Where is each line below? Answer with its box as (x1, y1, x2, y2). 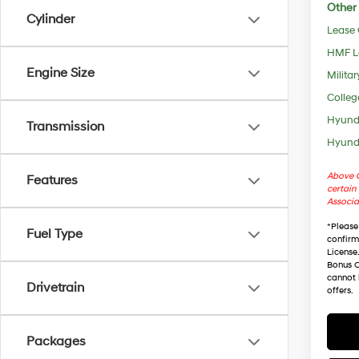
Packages (26, 333, 86, 349)
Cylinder (26, 11, 75, 27)
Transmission (26, 119, 104, 135)
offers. (327, 284, 354, 296)
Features (26, 172, 78, 188)
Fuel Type (26, 226, 83, 242)
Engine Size (26, 65, 95, 81)
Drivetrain (26, 280, 84, 296)
